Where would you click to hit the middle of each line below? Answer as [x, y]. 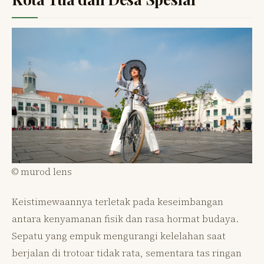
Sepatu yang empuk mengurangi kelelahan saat [119, 235]
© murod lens [42, 171]
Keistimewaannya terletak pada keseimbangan [118, 201]
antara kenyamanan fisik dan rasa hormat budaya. [125, 218]
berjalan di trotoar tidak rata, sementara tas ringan [127, 253]
